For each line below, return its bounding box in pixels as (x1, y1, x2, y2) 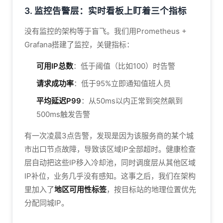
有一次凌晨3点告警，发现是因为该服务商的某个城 (24, 131, 194, 140)
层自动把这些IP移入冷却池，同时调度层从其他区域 (24, 158, 196, 167)
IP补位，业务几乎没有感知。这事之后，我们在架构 (24, 171, 196, 181)
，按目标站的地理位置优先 (107, 185, 196, 194)
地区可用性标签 (54, 185, 107, 194)
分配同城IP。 (24, 198, 69, 208)
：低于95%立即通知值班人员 (74, 79, 171, 88)
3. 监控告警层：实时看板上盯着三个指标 (24, 5, 187, 16)
